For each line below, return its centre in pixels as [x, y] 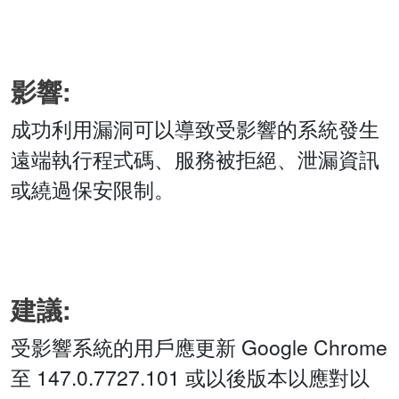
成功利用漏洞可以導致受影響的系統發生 [195, 129]
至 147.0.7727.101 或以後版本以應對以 [190, 378]
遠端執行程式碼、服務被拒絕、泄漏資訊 [195, 159]
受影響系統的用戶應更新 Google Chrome [199, 347]
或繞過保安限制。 [93, 190]
